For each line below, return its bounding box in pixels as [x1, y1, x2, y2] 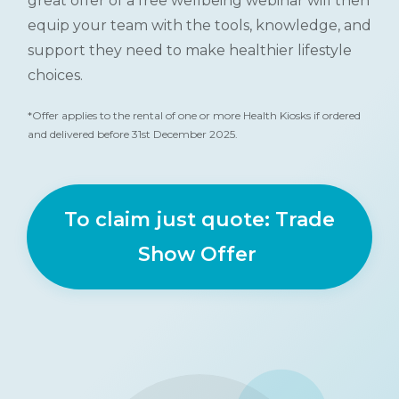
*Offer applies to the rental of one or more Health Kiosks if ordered [28, 108, 361, 122]
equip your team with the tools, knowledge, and [28, 16, 371, 34]
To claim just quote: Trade [64, 207, 335, 232]
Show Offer [137, 241, 262, 266]
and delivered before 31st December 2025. [28, 126, 238, 141]
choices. [28, 66, 90, 84]
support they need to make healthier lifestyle [28, 41, 352, 59]
